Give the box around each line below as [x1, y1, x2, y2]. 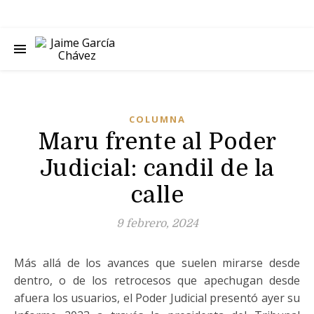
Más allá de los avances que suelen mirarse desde [14, 255, 300, 271]
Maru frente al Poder [37, 128, 277, 155]
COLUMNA [128, 113, 186, 125]
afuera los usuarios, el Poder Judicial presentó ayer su [14, 290, 300, 306]
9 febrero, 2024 [116, 217, 198, 230]
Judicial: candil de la [39, 155, 275, 182]
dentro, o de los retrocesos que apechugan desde [14, 273, 300, 288]
